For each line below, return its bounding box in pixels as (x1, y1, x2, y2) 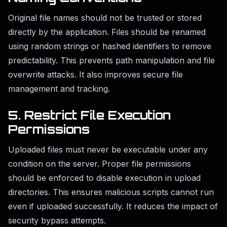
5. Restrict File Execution (8, 107, 171, 123)
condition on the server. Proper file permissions (8, 159, 191, 169)
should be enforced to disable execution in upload (8, 173, 201, 183)
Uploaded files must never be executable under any (8, 144, 208, 155)
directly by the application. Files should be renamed (8, 27, 206, 37)
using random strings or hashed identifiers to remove (8, 41, 211, 52)
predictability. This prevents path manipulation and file (8, 55, 215, 66)
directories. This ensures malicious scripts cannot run (8, 187, 214, 198)
